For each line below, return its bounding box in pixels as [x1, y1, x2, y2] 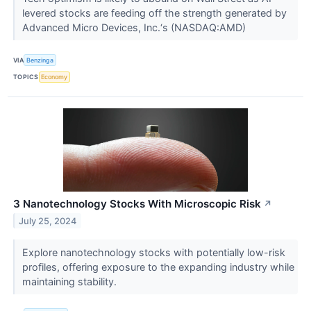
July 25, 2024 [19, 215, 77, 226]
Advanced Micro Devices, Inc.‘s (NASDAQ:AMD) [22, 22, 249, 34]
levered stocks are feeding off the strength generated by [22, 7, 287, 19]
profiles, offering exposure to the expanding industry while [22, 260, 294, 273]
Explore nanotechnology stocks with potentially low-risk [22, 246, 285, 258]
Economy [41, 73, 68, 81]
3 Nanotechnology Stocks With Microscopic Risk [13, 196, 261, 210]
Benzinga [26, 56, 54, 64]
